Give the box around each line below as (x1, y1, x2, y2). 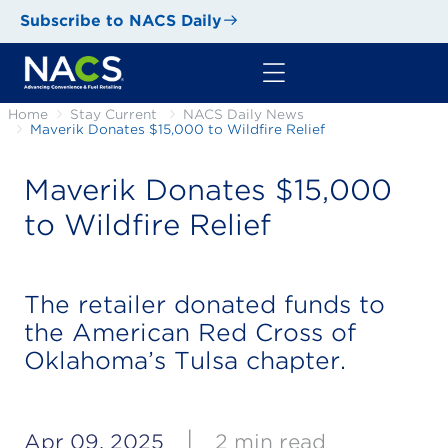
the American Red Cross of (24, 318, 356, 348)
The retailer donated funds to (24, 290, 385, 320)
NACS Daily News (183, 107, 304, 123)
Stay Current (70, 107, 157, 123)
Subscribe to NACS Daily (20, 11, 222, 31)
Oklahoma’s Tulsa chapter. (24, 346, 346, 376)
